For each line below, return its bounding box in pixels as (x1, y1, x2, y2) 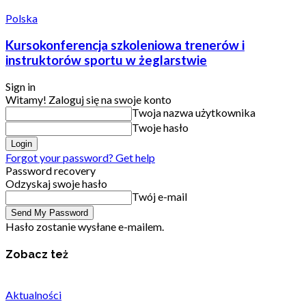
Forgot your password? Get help (5, 151, 155, 165)
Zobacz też (5, 247, 68, 261)
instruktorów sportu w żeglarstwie (5, 52, 207, 68)
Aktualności (5, 288, 61, 301)
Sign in (5, 80, 36, 94)
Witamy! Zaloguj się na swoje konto (5, 93, 171, 107)
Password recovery (5, 164, 96, 178)
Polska (5, 11, 38, 25)
